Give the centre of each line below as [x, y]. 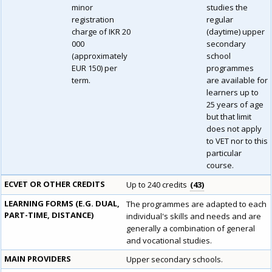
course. [220, 165]
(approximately [100, 56]
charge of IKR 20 [101, 32]
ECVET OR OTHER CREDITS [55, 184]
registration [93, 20]
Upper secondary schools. [175, 260]
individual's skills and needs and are [194, 216]
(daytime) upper [236, 32]
